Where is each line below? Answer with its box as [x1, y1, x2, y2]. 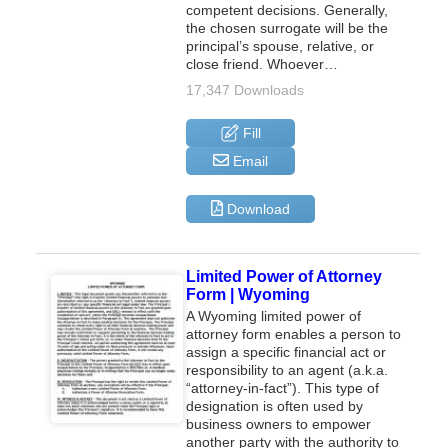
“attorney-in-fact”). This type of [186, 379, 380, 396]
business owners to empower [186, 415, 372, 432]
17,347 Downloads [186, 81, 305, 98]
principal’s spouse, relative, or [186, 37, 375, 54]
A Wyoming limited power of [186, 307, 362, 324]
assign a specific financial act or [186, 343, 387, 360]
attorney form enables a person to [186, 325, 402, 342]
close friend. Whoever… [186, 55, 339, 72]
